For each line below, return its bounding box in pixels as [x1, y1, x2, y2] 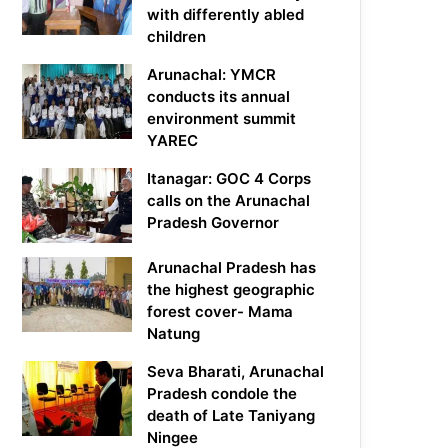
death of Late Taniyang [147, 406, 316, 426]
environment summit [147, 109, 297, 129]
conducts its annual [147, 87, 291, 107]
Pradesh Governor [147, 213, 280, 233]
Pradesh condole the [147, 384, 298, 404]
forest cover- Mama [147, 302, 294, 322]
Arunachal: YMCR [147, 65, 277, 85]
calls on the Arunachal [147, 191, 311, 211]
